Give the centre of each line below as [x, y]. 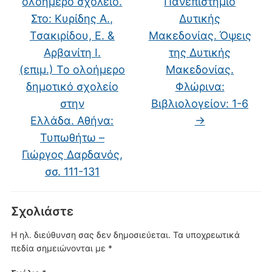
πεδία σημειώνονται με [59, 248]
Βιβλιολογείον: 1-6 [200, 103]
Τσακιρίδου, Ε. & [72, 35]
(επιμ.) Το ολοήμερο [72, 69]
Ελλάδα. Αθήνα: [72, 120]
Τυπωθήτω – [72, 137]
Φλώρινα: [200, 86]
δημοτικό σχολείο [72, 86]
